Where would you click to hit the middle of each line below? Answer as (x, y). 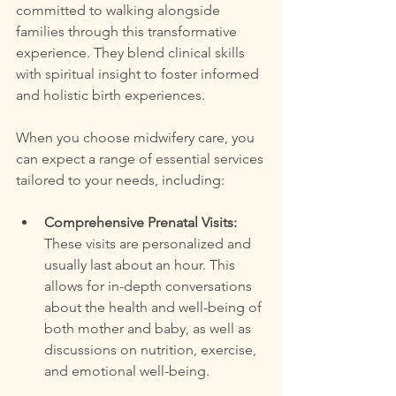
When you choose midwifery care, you (137, 137)
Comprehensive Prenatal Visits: (141, 222)
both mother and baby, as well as (149, 328)
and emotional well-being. (127, 371)
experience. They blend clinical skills (132, 53)
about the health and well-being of (155, 307)
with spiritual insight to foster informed (139, 74)
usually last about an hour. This (141, 265)
